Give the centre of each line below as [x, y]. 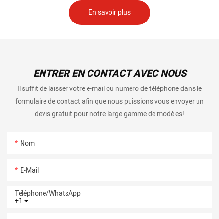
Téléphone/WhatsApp [48, 193]
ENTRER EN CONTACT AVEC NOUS [109, 74]
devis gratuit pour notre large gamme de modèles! [109, 114]
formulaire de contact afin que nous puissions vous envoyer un [109, 101]
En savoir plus [109, 12]
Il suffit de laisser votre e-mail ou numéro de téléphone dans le [109, 88]
